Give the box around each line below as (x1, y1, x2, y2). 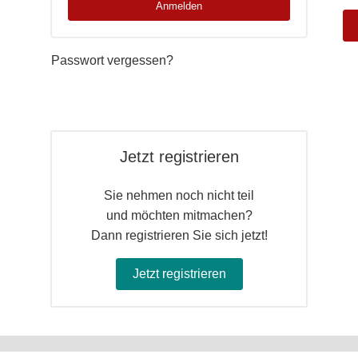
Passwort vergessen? (51, 54, 173, 67)
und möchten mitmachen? (105, 209, 253, 222)
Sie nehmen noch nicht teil (104, 189, 254, 202)
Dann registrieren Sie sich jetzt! (90, 229, 268, 242)
